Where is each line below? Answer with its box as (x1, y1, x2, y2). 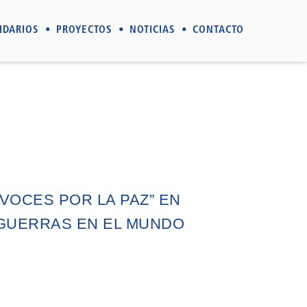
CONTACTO (193, 25, 244, 36)
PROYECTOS (56, 25, 112, 36)
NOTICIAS (130, 25, 175, 36)
